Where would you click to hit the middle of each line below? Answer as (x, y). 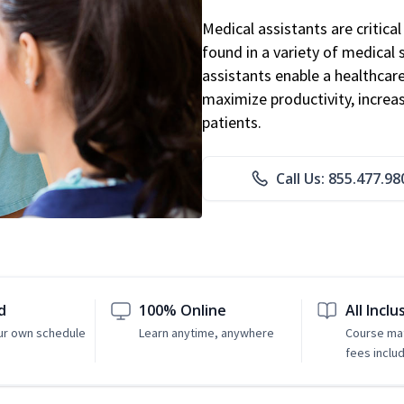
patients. (232, 123)
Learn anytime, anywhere (207, 333)
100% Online (183, 311)
